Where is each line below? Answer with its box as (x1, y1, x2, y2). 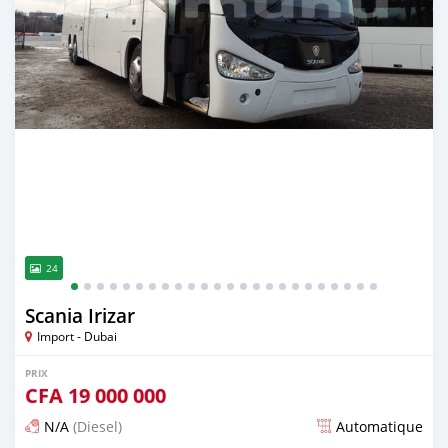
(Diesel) (69, 416, 122, 436)
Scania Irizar (25, 302, 135, 329)
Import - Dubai (37, 327, 117, 344)
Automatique (336, 416, 423, 436)
